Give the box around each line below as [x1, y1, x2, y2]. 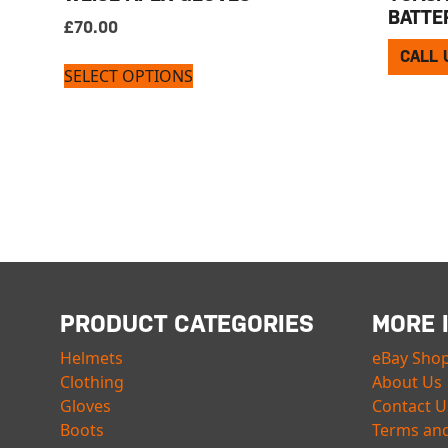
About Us [372, 370, 442, 393]
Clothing [60, 370, 124, 393]
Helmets [60, 346, 123, 369]
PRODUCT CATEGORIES [60, 309, 314, 338]
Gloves [60, 394, 111, 417]
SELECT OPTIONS [64, 64, 193, 87]
